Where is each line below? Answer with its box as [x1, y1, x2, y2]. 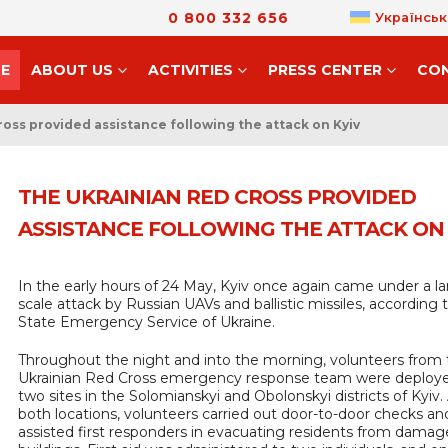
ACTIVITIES [147, 61, 233, 79]
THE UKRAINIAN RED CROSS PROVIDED [18, 185, 416, 209]
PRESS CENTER [267, 61, 382, 79]
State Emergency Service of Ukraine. [18, 313, 275, 331]
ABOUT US [30, 61, 113, 79]
